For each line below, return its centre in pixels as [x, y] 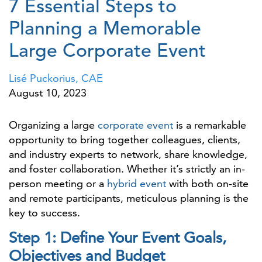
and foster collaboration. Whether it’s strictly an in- [127, 169]
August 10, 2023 [48, 93]
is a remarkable [210, 125]
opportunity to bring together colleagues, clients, [125, 139]
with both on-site [207, 183]
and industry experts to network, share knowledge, [128, 154]
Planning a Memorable [105, 28]
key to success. [44, 213]
